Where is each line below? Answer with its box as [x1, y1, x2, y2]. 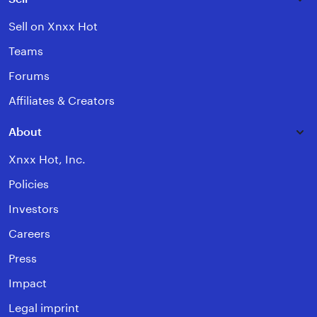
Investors [8, 203, 59, 216]
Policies [8, 178, 49, 191]
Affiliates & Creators [8, 95, 115, 108]
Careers [8, 228, 50, 241]
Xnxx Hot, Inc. [8, 154, 86, 166]
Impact [8, 277, 47, 290]
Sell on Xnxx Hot [8, 21, 98, 33]
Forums [8, 70, 50, 83]
